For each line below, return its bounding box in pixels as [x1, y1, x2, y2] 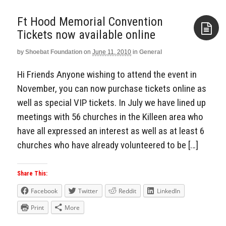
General [139, 48, 162, 55]
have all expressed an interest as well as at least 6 [17, 125, 204, 137]
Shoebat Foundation [25, 48, 82, 55]
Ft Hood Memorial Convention [17, 14, 163, 29]
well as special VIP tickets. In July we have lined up [17, 96, 206, 108]
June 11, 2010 [92, 48, 131, 55]
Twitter [78, 187, 98, 196]
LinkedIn [157, 187, 180, 196]
